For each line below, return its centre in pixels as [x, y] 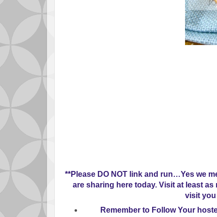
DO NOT [111, 174]
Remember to [126, 210]
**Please [80, 174]
